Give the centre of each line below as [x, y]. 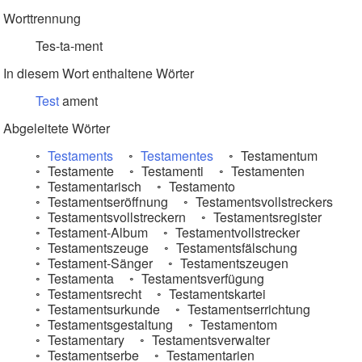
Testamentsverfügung [201, 278]
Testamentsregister [266, 217]
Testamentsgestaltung [109, 324]
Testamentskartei [216, 294]
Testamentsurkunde [102, 309]
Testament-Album [96, 232]
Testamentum [278, 156]
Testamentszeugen [233, 263]
